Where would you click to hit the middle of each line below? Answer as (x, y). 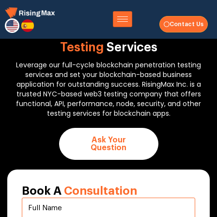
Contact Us (186, 24)
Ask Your (108, 140)
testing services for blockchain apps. (108, 113)
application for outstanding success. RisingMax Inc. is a (108, 84)
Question (108, 148)
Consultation (101, 191)
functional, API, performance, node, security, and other (108, 104)
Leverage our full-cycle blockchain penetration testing (108, 65)
